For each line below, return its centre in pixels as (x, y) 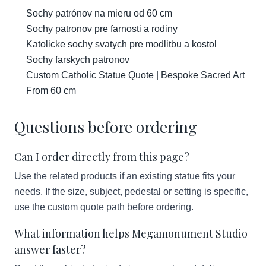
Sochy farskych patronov (78, 60)
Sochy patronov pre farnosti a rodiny (102, 29)
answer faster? (50, 249)
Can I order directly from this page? (102, 157)
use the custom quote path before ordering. (104, 207)
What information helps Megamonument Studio (131, 233)
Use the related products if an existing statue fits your (125, 176)
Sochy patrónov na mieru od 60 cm (99, 13)
